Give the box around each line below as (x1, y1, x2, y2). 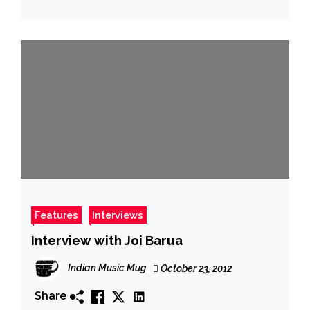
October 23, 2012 (158, 262, 232, 274)
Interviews (92, 208, 143, 221)
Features (35, 208, 78, 221)
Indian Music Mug (68, 262, 146, 273)
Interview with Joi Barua (31, 232, 183, 248)
